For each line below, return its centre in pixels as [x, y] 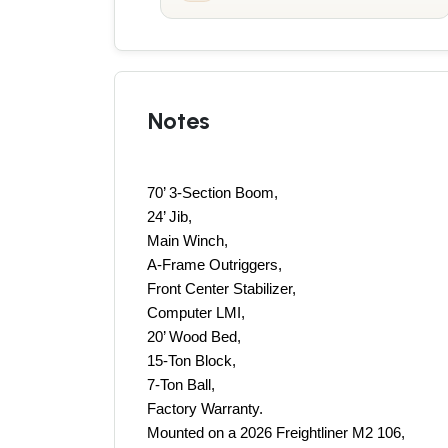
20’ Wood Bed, [196, 336]
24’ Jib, [171, 216]
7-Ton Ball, [183, 384]
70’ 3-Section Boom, [214, 192]
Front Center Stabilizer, [223, 288]
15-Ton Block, [193, 360]
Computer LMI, [198, 312]
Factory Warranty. [205, 408]
